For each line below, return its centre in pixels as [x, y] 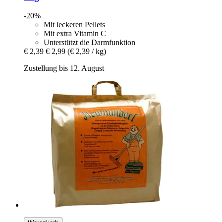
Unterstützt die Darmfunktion [89, 43]
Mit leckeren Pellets [74, 25]
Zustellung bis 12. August [64, 68]
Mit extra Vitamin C [75, 34]
